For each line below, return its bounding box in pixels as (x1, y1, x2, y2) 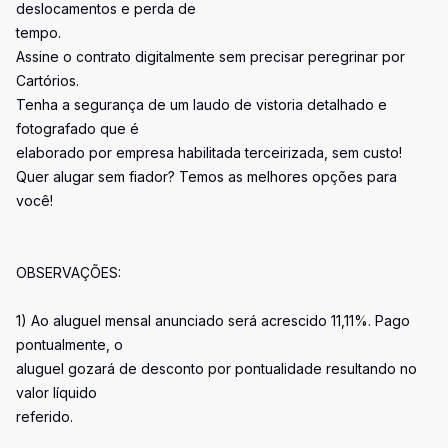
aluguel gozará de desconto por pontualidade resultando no (16, 360, 417, 377)
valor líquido (16, 384, 97, 401)
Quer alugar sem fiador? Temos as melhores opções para (16, 168, 397, 185)
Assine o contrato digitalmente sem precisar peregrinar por (16, 48, 405, 65)
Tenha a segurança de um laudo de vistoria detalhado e (16, 96, 387, 113)
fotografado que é (16, 120, 139, 137)
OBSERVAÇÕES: (16, 264, 121, 281)
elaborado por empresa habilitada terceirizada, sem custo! (16, 144, 402, 161)
